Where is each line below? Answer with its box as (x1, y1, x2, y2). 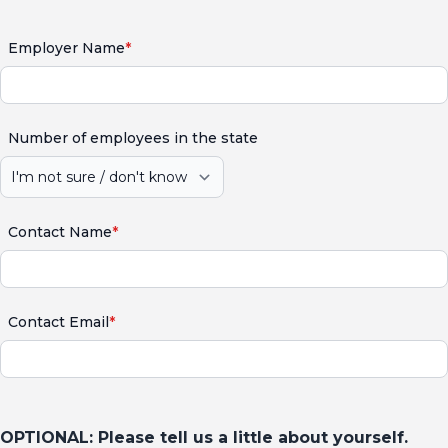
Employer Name (8, 39, 125, 57)
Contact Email (8, 313, 109, 331)
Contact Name (8, 223, 112, 241)
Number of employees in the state (8, 129, 258, 147)
